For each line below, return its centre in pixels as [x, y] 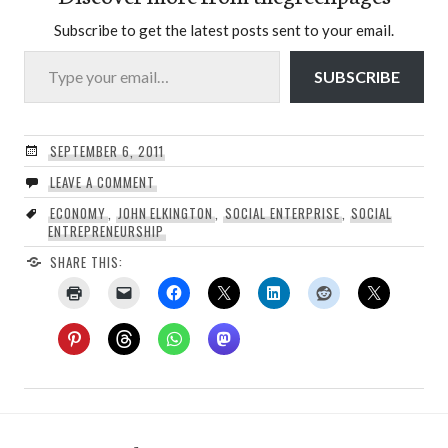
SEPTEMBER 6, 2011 [106, 151]
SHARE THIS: [86, 262]
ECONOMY [77, 213]
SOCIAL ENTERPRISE [282, 213]
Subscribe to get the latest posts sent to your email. [224, 30]
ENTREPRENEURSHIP [106, 231]
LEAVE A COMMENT [102, 182]
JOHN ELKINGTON [165, 213]
